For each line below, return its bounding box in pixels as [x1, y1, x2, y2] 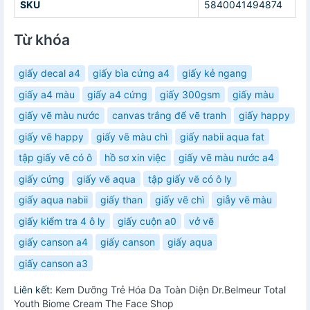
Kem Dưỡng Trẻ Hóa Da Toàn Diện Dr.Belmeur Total [55, 284, 286, 296]
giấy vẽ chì [155, 194, 204, 206]
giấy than [100, 194, 143, 206]
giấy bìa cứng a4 [93, 67, 170, 80]
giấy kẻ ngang [182, 67, 247, 80]
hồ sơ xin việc [104, 152, 166, 164]
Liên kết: [14, 284, 55, 296]
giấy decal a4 [19, 67, 80, 80]
